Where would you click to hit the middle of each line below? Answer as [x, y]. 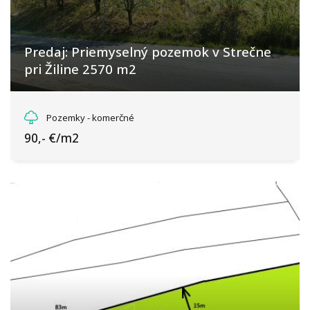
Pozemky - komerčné [90, 118]
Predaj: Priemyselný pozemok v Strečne [148, 52]
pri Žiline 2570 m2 [80, 69]
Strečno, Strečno [73, 106]
